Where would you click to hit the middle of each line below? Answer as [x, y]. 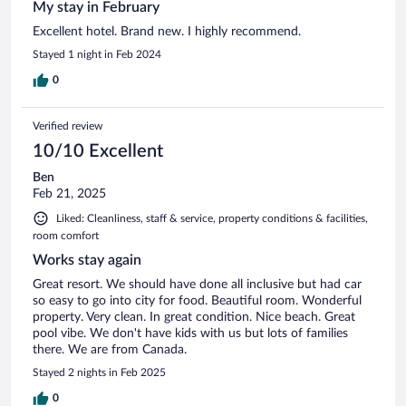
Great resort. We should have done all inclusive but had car [197, 284]
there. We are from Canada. [110, 349]
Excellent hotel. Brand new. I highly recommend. [167, 31]
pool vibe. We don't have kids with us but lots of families [190, 333]
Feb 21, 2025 [69, 193]
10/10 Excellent [98, 151]
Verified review [68, 126]
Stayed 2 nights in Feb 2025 [99, 372]
